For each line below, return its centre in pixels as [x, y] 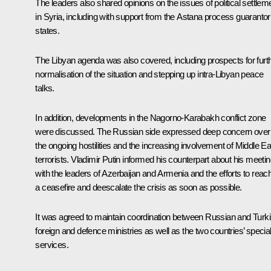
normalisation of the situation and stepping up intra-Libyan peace [149, 74]
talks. [45, 88]
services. [52, 244]
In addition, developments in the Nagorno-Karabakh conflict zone [151, 117]
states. [47, 30]
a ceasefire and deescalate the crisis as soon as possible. [139, 187]
